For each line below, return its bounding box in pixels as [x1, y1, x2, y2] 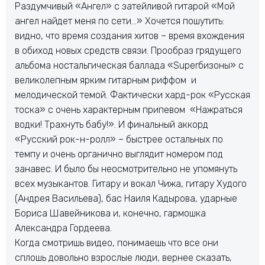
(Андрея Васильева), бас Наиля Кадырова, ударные [15, 193, 237, 204]
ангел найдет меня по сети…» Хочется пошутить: [15, 15, 224, 27]
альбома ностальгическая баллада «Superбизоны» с [15, 60, 244, 71]
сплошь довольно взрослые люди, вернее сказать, [15, 252, 232, 263]
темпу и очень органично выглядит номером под [15, 148, 223, 160]
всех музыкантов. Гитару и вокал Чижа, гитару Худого [15, 178, 247, 189]
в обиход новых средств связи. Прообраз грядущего [15, 45, 241, 56]
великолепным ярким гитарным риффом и [15, 75, 196, 86]
